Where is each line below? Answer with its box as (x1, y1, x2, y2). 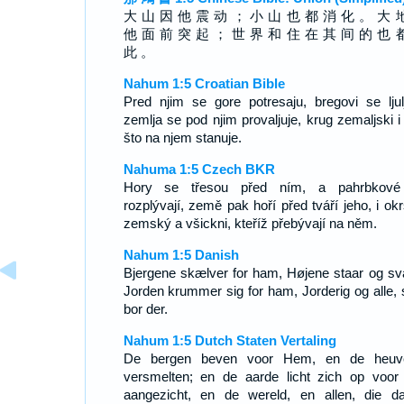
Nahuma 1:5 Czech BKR (123, 161, 275, 177)
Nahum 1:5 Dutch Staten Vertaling (123, 333, 336, 348)
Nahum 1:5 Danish (123, 247, 239, 262)
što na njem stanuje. (123, 130, 242, 145)
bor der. (123, 301, 168, 317)
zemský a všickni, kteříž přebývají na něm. (123, 216, 377, 231)
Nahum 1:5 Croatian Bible (123, 76, 285, 91)
